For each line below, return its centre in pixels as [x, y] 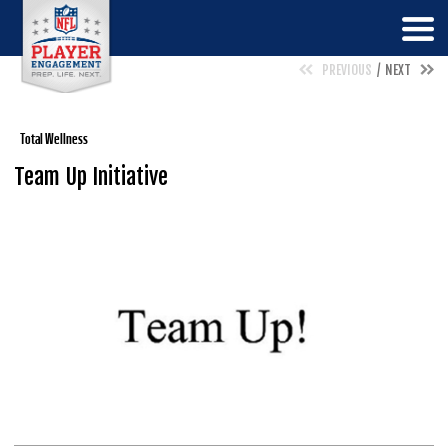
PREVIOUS [347, 70]
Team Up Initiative [91, 176]
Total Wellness [54, 139]
